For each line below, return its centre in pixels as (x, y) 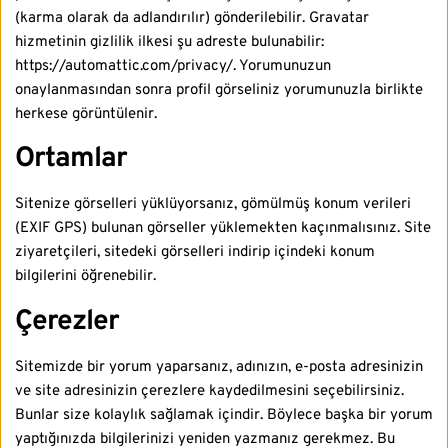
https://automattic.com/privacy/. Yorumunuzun (173, 67)
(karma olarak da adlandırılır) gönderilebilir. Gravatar (192, 19)
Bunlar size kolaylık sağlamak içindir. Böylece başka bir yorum (224, 415)
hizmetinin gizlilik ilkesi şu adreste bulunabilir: (169, 43)
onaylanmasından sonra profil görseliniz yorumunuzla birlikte (219, 91)
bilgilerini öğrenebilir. (85, 277)
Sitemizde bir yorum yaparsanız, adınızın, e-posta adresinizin (219, 367)
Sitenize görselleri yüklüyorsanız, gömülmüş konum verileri (213, 205)
